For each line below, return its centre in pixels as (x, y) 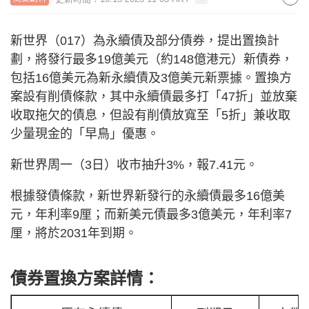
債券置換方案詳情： (85, 278)
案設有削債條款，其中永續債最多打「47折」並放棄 (154, 97)
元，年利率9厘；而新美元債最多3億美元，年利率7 (151, 215)
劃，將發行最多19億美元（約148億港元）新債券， (152, 59)
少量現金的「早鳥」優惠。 (85, 134)
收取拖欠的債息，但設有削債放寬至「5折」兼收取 (150, 115)
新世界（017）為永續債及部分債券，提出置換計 (145, 41)
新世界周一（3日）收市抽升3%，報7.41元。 (134, 165)
